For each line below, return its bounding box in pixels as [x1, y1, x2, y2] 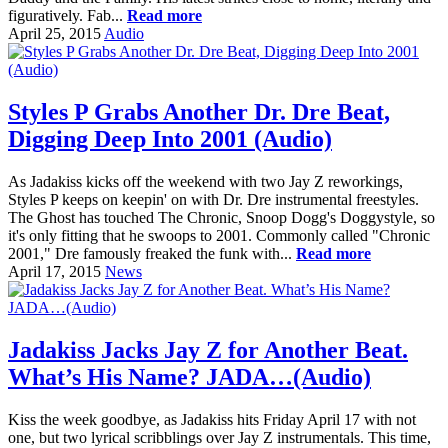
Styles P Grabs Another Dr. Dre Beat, [8, 99, 390, 126]
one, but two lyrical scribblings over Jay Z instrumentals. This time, [8, 429, 431, 446]
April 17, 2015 [8, 263, 101, 281]
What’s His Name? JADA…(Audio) [8, 364, 371, 391]
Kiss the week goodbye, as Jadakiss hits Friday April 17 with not [8, 411, 416, 428]
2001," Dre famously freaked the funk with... [8, 245, 296, 263]
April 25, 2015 [8, 25, 101, 43]
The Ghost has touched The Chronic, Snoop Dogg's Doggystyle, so [8, 209, 435, 227]
